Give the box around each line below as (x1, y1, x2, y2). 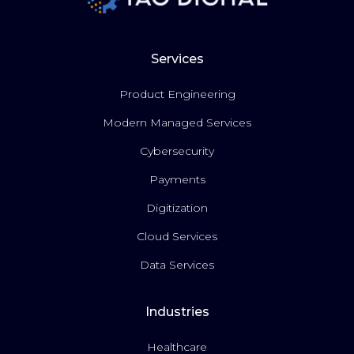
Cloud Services (137, 229, 217, 244)
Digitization (146, 201, 208, 216)
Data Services (140, 258, 214, 273)
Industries (145, 304, 209, 320)
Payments (149, 172, 205, 187)
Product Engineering (119, 87, 235, 102)
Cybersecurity (140, 144, 214, 159)
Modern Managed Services (103, 115, 251, 130)
